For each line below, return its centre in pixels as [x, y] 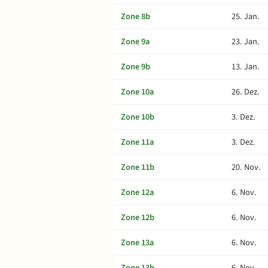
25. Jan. [246, 16]
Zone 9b [135, 67]
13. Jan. [246, 67]
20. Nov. [246, 167]
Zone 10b [138, 117]
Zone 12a [137, 192]
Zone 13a [137, 243]
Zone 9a [135, 42]
